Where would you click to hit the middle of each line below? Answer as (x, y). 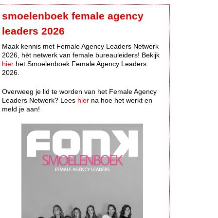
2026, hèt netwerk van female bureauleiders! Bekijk (81, 55)
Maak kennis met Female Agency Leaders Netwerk (80, 46)
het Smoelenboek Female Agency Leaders (80, 64)
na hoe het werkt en (121, 100)
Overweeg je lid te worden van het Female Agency (79, 91)
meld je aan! (21, 109)
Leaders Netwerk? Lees (40, 100)
